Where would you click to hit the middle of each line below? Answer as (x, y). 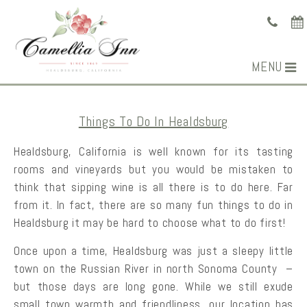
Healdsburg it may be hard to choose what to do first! (150, 223)
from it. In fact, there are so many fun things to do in (153, 205)
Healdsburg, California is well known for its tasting (153, 151)
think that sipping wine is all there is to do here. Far (153, 187)
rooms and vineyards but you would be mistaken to (153, 169)
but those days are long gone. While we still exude (153, 287)
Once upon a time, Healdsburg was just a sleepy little (153, 251)
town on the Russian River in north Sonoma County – (153, 269)
